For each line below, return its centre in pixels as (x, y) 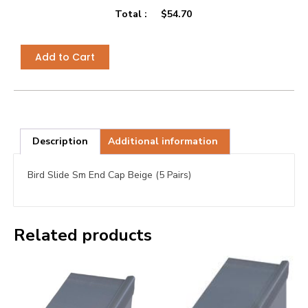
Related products (83, 235)
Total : (131, 14)
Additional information (163, 142)
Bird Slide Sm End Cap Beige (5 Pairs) (109, 175)
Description (60, 142)
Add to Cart (65, 57)
